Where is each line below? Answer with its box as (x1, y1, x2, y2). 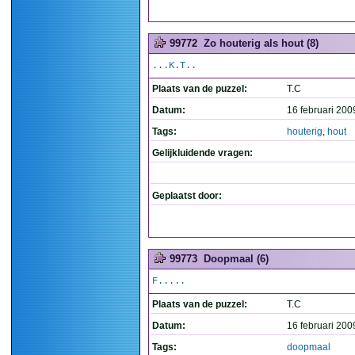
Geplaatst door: (152, 190, 222, 201)
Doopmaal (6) (204, 253, 269, 265)
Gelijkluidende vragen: (152, 147, 253, 158)
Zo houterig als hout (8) (204, 37, 319, 49)
